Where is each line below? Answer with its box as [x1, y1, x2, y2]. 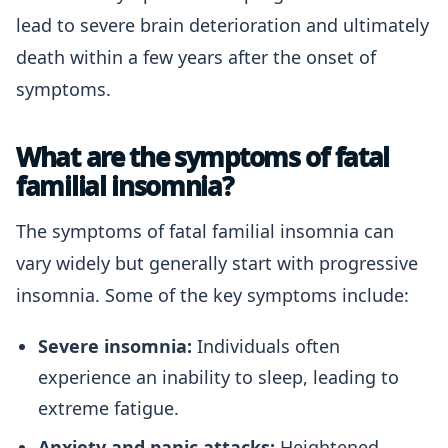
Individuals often [192, 334, 340, 358]
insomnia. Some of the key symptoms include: [16, 283, 409, 307]
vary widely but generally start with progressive [16, 251, 418, 275]
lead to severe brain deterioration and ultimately [16, 13, 429, 37]
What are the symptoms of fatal [16, 139, 390, 175]
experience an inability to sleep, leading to [38, 365, 399, 389]
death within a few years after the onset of [16, 45, 376, 69]
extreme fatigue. [38, 396, 179, 420]
